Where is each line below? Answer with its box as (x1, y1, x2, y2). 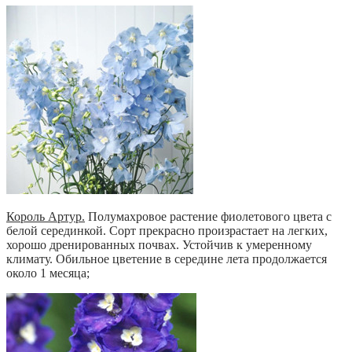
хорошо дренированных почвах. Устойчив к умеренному (6, 237, 312, 251)
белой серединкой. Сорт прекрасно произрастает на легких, (6, 223, 328, 237)
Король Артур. (6, 209, 85, 223)
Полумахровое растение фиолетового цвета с (85, 209, 332, 223)
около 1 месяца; (6, 266, 90, 280)
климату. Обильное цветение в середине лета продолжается (6, 251, 327, 266)
